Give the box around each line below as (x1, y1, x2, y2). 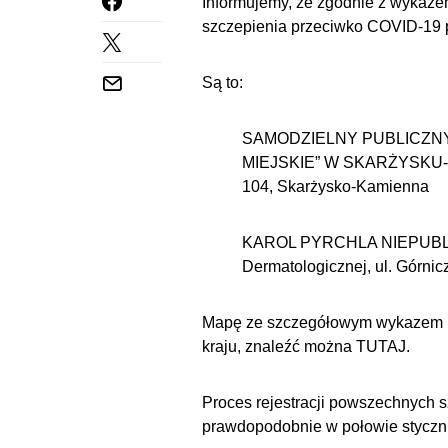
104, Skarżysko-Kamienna (242, 178, 429, 196)
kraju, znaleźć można (202, 338, 356, 356)
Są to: (202, 74, 243, 92)
